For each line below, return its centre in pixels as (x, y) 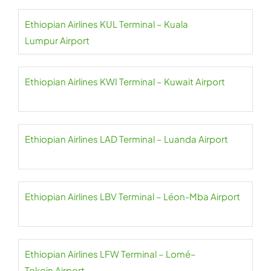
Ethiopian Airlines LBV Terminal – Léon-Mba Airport (132, 196)
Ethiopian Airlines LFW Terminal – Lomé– (110, 254)
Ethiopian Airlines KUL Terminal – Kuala (106, 24)
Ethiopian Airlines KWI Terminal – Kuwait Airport (125, 81)
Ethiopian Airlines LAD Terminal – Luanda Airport (126, 139)
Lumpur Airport (57, 40)
